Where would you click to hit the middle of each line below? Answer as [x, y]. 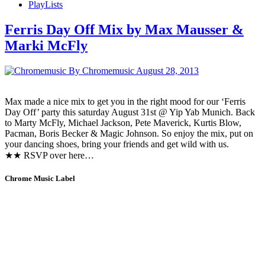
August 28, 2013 [167, 70]
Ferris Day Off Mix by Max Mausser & [124, 29]
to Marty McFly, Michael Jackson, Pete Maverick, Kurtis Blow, [123, 122]
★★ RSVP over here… [49, 155]
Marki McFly [46, 45]
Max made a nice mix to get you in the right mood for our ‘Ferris [125, 101]
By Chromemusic [102, 70]
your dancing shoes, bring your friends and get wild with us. [117, 144]
